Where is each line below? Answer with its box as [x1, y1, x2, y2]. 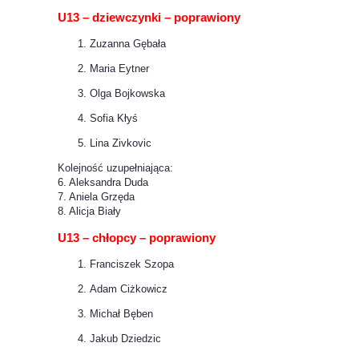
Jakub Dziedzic [90, 333, 161, 345]
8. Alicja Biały [58, 204, 121, 217]
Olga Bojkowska [90, 87, 165, 99]
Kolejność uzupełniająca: [58, 161, 173, 174]
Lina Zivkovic [90, 136, 151, 149]
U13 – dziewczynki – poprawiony [58, 10, 240, 24]
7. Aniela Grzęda [58, 190, 135, 203]
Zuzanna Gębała [90, 37, 166, 50]
